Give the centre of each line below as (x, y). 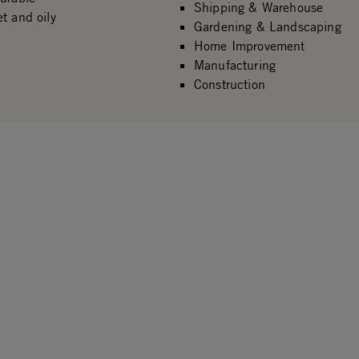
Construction (229, 84)
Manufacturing (235, 65)
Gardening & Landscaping (267, 26)
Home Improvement (249, 46)
